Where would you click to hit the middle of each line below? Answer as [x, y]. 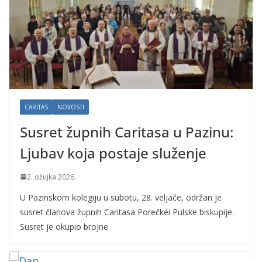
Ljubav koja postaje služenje [113, 153]
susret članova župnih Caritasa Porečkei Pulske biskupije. [127, 212]
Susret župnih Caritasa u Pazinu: [127, 132]
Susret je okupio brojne [64, 226]
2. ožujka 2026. [51, 177]
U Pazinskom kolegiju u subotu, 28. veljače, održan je [121, 197]
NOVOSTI [71, 107]
